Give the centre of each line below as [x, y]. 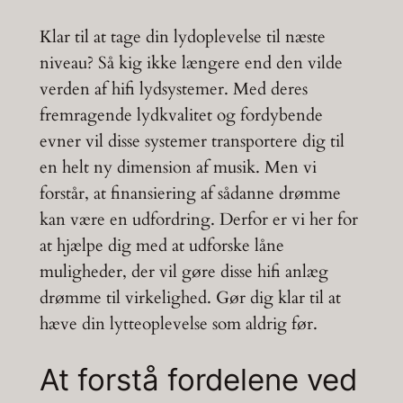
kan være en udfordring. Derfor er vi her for [198, 219]
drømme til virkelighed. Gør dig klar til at [190, 297]
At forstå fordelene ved [198, 380]
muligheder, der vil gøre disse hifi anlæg [184, 271]
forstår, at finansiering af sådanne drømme [190, 193]
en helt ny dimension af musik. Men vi [178, 167]
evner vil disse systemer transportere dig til [192, 141]
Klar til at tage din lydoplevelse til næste [182, 36]
